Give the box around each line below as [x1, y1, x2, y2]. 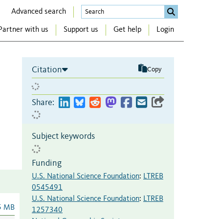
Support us [64, 26, 98, 34]
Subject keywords [32, 131, 95, 141]
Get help [113, 26, 141, 34]
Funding [32, 158, 62, 168]
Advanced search [11, 7, 66, 16]
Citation [32, 65, 62, 74]
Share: [32, 98, 54, 107]
